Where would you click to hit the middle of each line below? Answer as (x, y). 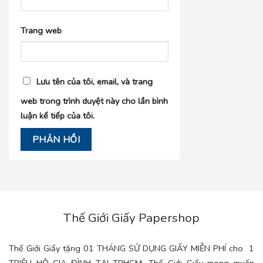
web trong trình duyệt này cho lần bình (94, 101)
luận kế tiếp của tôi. (58, 115)
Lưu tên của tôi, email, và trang (95, 81)
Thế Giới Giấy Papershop (131, 218)
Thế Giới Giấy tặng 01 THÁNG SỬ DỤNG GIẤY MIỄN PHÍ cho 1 (131, 249)
